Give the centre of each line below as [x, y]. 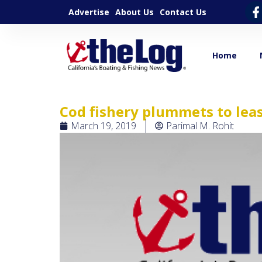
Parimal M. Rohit [200, 125]
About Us [135, 12]
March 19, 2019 [104, 125]
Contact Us [183, 12]
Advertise [89, 12]
